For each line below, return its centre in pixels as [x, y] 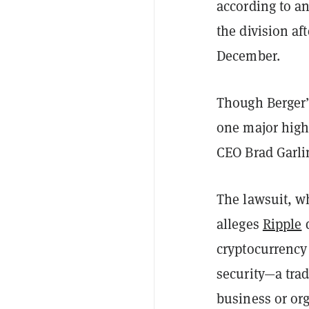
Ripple [282, 224]
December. [248, 56]
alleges [240, 224]
